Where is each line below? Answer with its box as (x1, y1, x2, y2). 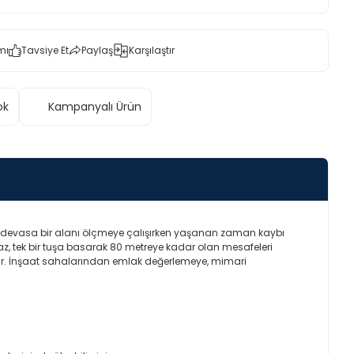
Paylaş (81, 43, 113, 57)
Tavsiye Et (21, 43, 69, 57)
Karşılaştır (129, 43, 175, 57)
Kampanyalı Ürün (48, 99, 141, 115)
